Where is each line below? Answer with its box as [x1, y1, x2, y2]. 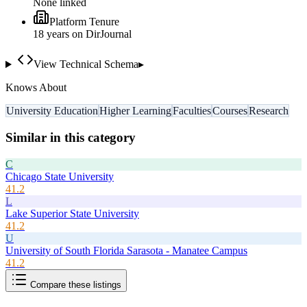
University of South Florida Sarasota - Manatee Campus [5, 244, 247, 256]
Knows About [5, 82, 66, 94]
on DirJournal [69, 28, 132, 40]
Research [249, 105, 288, 117]
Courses [212, 105, 247, 117]
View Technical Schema [33, 58, 138, 71]
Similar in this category [5, 130, 136, 145]
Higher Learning [99, 105, 171, 117]
